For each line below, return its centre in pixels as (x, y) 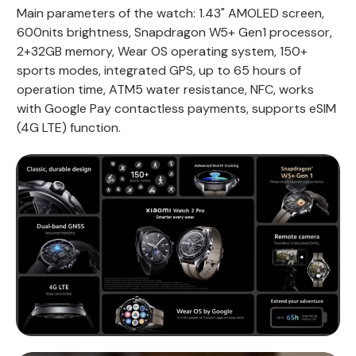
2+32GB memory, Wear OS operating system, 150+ (162, 51)
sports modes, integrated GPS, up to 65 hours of (159, 70)
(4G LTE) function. (69, 127)
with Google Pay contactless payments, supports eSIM (176, 108)
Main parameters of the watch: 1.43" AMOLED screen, (170, 13)
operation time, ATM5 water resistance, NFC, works (165, 89)
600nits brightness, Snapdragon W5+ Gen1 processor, (174, 32)
